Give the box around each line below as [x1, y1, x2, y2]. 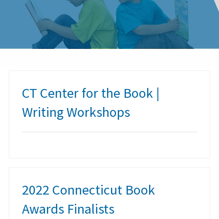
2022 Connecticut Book [22, 181, 155, 199]
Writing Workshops [22, 103, 130, 121]
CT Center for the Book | [22, 84, 159, 102]
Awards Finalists [22, 200, 114, 218]
